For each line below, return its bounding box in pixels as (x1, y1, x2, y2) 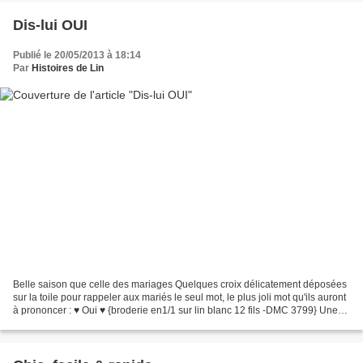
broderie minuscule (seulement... (13, 318, 157, 330)
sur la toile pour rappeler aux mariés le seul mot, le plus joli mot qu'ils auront (13, 292, 346, 304)
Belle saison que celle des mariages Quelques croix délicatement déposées (13, 279, 347, 291)
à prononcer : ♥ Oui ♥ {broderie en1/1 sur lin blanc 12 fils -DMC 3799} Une (13, 305, 338, 317)
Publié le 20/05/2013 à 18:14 (13, 49, 141, 61)
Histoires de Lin (32, 62, 104, 74)
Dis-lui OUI (13, 16, 88, 33)
